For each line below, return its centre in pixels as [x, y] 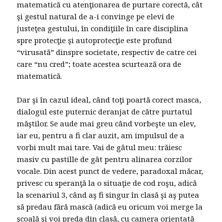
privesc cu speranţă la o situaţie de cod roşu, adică [107, 183]
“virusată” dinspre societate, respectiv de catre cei [107, 52]
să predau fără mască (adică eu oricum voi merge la [110, 207]
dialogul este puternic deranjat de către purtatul [105, 112]
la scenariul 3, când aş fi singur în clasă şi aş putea [108, 195]
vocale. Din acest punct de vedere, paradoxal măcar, [110, 171]
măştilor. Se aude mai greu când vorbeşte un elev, [107, 124]
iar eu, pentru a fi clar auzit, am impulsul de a [101, 136]
